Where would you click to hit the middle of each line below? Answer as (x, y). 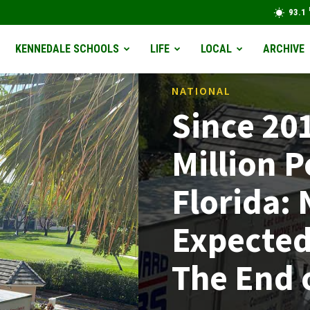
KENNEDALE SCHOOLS (67, 49)
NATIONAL (201, 91)
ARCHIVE (284, 49)
